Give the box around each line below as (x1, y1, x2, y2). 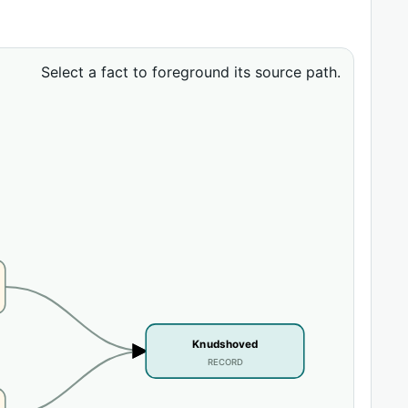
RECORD (207, 357, 243, 368)
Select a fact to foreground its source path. (40, 62, 341, 81)
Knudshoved (192, 338, 258, 352)
